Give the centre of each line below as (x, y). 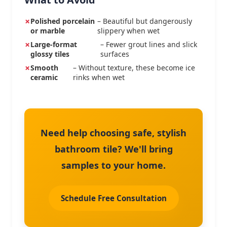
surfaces (115, 54)
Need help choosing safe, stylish (113, 133)
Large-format (54, 44)
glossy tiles (50, 54)
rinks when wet (99, 77)
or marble (48, 31)
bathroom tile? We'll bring (113, 149)
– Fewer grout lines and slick (149, 44)
